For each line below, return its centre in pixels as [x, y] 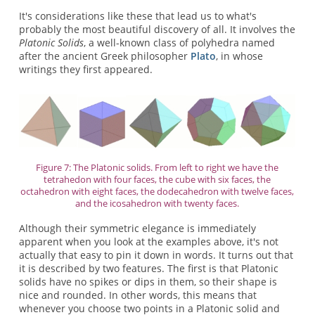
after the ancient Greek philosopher [104, 56]
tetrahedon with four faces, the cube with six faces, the [157, 180]
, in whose [239, 56]
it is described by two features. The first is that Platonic [148, 268]
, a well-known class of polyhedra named [179, 42]
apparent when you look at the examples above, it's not [148, 241]
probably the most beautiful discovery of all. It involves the [157, 29]
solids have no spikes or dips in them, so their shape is [148, 281]
